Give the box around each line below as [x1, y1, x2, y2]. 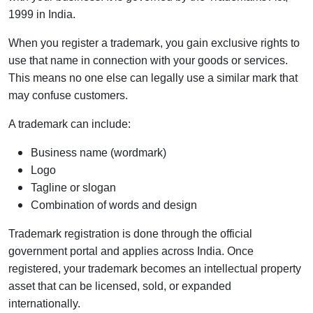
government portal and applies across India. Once [8, 245, 254, 257]
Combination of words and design [31, 198, 197, 211]
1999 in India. [8, 8, 75, 20]
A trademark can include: [8, 117, 131, 130]
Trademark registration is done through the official [8, 227, 252, 240]
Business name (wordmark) [31, 146, 166, 159]
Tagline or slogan [31, 181, 116, 194]
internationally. [8, 297, 80, 310]
